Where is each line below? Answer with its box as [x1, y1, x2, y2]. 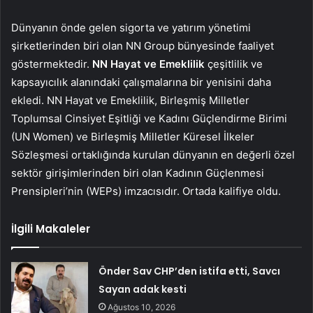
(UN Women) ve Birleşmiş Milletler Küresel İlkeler [11, 129, 254, 143]
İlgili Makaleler [11, 221, 90, 236]
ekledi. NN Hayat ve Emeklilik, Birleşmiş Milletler [11, 93, 249, 107]
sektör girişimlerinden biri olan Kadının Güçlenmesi [11, 166, 264, 180]
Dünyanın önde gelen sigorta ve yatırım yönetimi [11, 20, 251, 34]
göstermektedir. [11, 57, 92, 71]
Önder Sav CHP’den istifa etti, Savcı [99, 263, 281, 278]
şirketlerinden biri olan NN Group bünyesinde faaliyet [11, 38, 274, 52]
